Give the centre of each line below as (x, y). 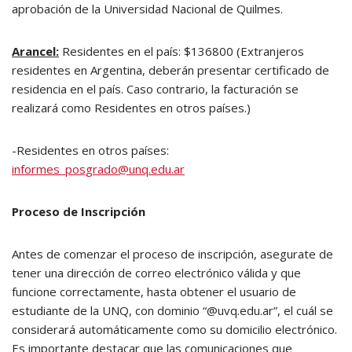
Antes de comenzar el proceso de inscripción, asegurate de (172, 254)
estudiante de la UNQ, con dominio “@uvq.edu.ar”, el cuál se (172, 310)
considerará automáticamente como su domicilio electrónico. (174, 329)
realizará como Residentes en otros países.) (131, 108)
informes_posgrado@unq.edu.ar (98, 169)
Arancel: (35, 51)
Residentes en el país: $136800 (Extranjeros (181, 51)
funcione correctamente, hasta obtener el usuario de (154, 291)
